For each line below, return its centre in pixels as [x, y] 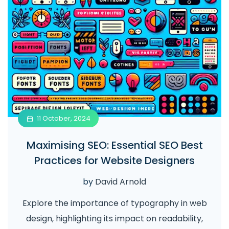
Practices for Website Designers [114, 161]
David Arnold [121, 182]
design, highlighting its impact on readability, [114, 219]
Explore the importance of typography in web [114, 203]
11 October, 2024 [64, 118]
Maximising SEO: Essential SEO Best [114, 145]
